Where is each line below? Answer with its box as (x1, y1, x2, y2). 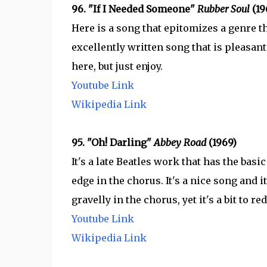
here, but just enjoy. (71, 60, 163, 72)
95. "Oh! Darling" (71, 136, 154, 148)
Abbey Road (153, 136, 209, 148)
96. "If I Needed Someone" (71, 3, 197, 15)
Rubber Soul (197, 3, 252, 15)
